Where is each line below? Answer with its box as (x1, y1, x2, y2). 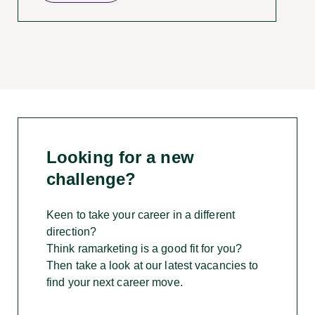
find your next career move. (46, 276, 183, 288)
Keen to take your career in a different (46, 208, 235, 221)
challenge (46, 169, 125, 188)
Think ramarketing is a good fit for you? (46, 242, 242, 255)
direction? (46, 225, 96, 238)
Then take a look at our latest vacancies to (46, 259, 259, 271)
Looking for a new (46, 147, 194, 167)
